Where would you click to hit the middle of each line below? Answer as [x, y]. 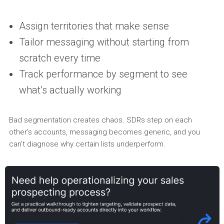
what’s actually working [70, 90]
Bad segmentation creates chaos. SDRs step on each [100, 120]
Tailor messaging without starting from [104, 42]
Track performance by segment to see [103, 74]
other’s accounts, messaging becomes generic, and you [104, 132]
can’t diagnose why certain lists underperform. [87, 144]
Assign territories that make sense [94, 26]
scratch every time [59, 58]
